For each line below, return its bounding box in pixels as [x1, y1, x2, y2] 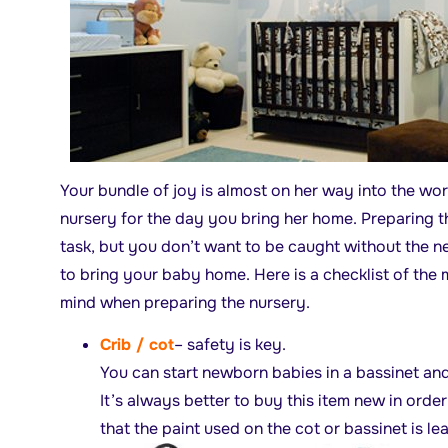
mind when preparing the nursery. [59, 291, 310, 313]
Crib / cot [99, 333, 174, 355]
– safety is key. [173, 333, 286, 355]
